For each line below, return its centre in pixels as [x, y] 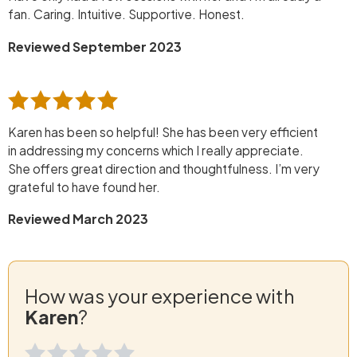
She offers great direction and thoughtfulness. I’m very [164, 169]
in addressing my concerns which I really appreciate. [156, 151]
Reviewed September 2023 [95, 46]
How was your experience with [160, 296]
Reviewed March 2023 [78, 219]
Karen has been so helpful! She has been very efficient [163, 132]
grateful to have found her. [84, 187]
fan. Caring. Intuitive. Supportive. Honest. [126, 14]
